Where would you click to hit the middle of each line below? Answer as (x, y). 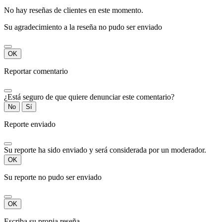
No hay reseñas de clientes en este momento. (74, 10)
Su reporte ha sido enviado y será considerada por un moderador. (105, 150)
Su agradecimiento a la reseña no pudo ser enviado (83, 27)
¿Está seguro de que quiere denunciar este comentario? (89, 97)
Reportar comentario (36, 71)
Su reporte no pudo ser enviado (53, 177)
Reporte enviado (30, 124)
